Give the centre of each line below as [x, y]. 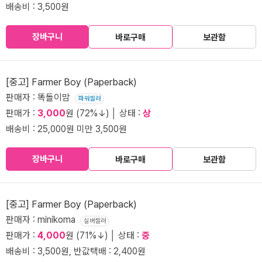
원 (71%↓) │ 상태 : [104, 236]
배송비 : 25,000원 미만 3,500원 [66, 129]
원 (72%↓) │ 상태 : [104, 113]
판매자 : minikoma [43, 220]
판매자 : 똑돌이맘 [40, 98]
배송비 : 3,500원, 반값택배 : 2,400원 [76, 251]
